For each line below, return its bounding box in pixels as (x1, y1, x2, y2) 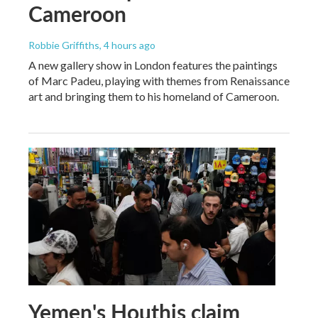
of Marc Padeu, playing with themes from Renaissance (28, 73, 290, 87)
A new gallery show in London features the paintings (28, 57, 278, 72)
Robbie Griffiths (28, 38, 99, 51)
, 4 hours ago (99, 38, 155, 51)
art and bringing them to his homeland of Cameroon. (28, 89, 279, 103)
